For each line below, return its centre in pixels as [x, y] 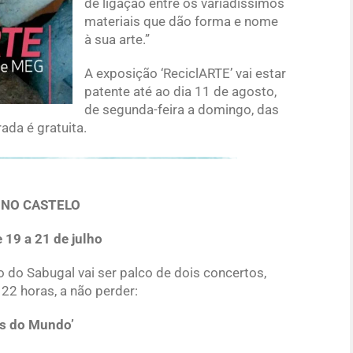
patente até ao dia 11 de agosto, [180, 91]
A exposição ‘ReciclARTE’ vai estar [185, 73]
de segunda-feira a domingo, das [182, 109]
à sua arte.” [117, 39]
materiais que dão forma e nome [181, 21]
